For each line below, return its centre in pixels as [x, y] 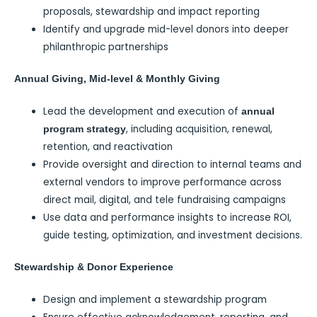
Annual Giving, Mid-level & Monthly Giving [117, 79]
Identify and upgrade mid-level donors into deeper [166, 29]
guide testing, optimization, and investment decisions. [173, 235]
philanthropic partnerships [106, 47]
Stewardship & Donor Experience [94, 267]
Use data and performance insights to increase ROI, [168, 217]
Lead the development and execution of [143, 111]
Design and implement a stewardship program [155, 299]
